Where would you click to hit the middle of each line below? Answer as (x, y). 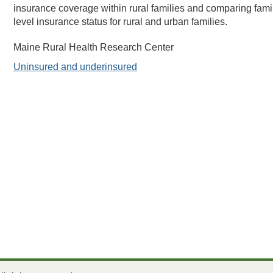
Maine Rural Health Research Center (93, 47)
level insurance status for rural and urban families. (120, 22)
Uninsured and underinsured (75, 67)
